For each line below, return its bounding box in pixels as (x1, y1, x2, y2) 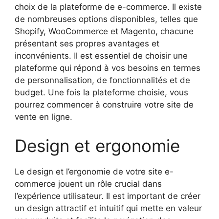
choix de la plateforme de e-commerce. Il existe (15, 1, 202, 12)
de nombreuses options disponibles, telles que (15, 14, 198, 24)
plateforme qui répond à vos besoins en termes (15, 63, 200, 73)
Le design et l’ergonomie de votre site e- (15, 167, 174, 177)
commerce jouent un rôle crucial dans (15, 179, 162, 189)
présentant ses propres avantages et (15, 38, 159, 48)
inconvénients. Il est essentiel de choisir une (15, 50, 188, 61)
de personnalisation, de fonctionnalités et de (15, 75, 190, 85)
